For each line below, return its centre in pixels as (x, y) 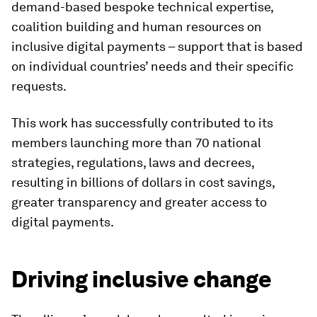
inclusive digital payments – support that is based (157, 46)
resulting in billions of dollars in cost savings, (143, 182)
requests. (39, 86)
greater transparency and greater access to (139, 202)
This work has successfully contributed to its (142, 123)
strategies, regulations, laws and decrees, (133, 162)
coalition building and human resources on (137, 27)
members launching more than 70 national (136, 143)
